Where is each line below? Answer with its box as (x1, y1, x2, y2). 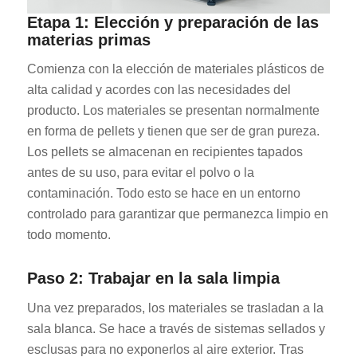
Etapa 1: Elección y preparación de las (26, 13, 319, 31)
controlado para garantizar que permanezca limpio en (26, 207, 328, 222)
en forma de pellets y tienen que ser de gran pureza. (26, 124, 320, 139)
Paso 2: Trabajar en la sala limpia (26, 269, 280, 288)
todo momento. (26, 228, 111, 242)
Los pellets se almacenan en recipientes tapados (26, 145, 303, 159)
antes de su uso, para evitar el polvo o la (26, 166, 254, 180)
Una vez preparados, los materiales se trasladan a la (26, 300, 324, 315)
